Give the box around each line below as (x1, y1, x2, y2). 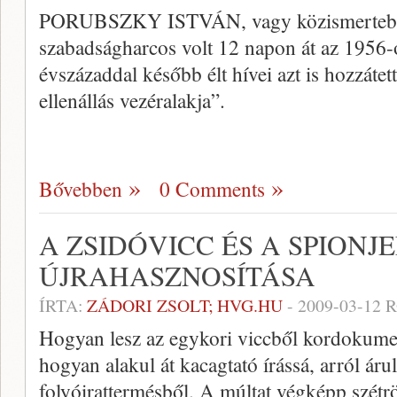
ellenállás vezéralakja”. (39, 86, 225, 114)
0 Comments (160, 175, 265, 203)
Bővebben (39, 175, 122, 203)
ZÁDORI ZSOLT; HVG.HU (87, 293, 287, 317)
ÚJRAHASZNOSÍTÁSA (39, 257, 315, 294)
